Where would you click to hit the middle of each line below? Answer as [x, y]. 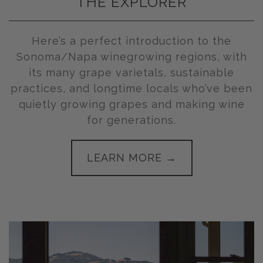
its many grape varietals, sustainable [131, 72]
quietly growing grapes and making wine [131, 104]
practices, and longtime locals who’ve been [131, 88]
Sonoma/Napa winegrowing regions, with [131, 56]
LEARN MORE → [131, 157]
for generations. [131, 120]
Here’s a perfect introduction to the [131, 41]
